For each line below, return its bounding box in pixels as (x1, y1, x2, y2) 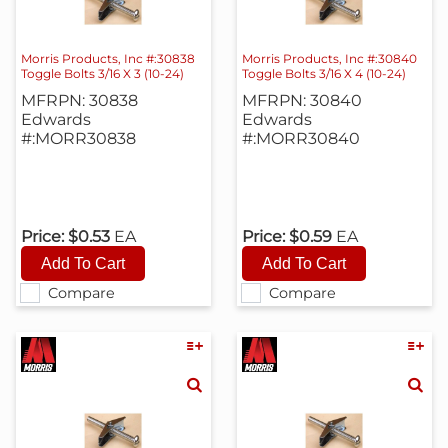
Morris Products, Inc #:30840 (241, 50, 417, 66)
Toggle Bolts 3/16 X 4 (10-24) (241, 65, 406, 81)
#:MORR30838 (21, 128, 137, 148)
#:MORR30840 (241, 128, 360, 148)
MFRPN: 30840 (241, 90, 362, 110)
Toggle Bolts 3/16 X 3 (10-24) (21, 65, 185, 81)
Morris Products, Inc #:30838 (21, 50, 196, 66)
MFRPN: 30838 (21, 90, 139, 110)
